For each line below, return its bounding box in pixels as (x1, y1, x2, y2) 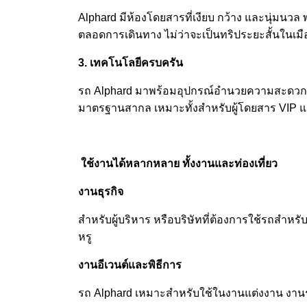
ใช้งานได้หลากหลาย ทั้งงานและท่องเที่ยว (78, 157, 278, 169)
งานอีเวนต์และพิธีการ (78, 258, 182, 271)
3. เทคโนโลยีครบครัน (78, 56, 183, 69)
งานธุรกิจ (78, 185, 123, 197)
